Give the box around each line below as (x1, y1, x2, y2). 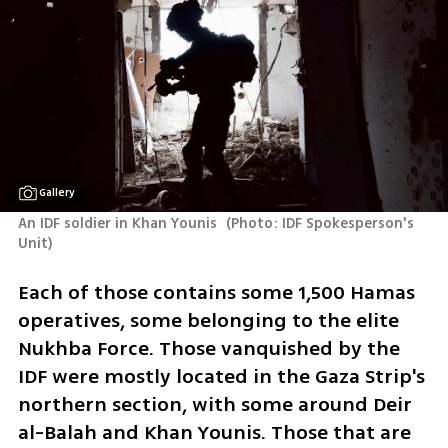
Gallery (39, 185, 76, 201)
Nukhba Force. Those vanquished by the (17, 333, 400, 363)
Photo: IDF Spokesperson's (231, 213, 415, 235)
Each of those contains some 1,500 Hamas (17, 277, 415, 307)
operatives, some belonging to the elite (17, 305, 399, 335)
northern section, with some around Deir (17, 389, 412, 419)
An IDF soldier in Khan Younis (17, 213, 221, 235)
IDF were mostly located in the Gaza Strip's (17, 361, 425, 391)
